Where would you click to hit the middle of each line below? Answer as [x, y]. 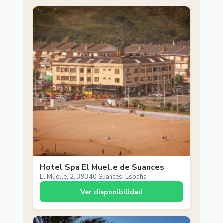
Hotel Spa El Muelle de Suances [102, 167]
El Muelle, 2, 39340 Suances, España [93, 177]
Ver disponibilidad [111, 192]
